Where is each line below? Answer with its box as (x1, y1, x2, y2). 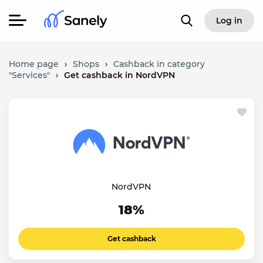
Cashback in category (113, 59, 205, 69)
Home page (9, 59, 59, 69)
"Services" (9, 70, 50, 80)
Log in (215, 15, 242, 26)
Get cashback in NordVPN (64, 70, 175, 80)
